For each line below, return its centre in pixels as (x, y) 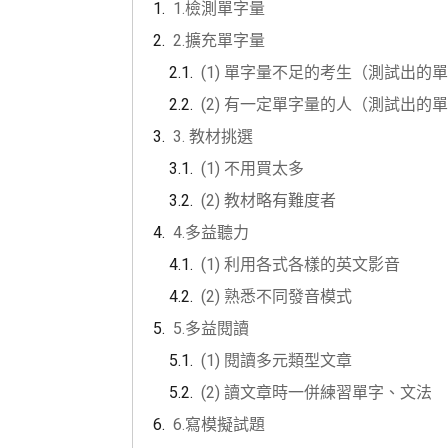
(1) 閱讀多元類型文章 (276, 360)
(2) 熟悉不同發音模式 (276, 296)
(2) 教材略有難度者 (268, 200)
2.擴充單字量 (219, 40)
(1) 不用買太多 (252, 168)
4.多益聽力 (211, 232)
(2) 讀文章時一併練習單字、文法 (316, 392)
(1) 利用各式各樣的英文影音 (300, 264)
